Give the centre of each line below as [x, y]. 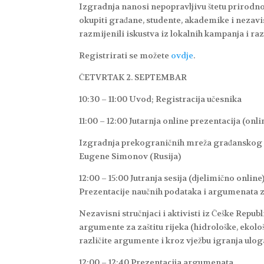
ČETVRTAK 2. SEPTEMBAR [133, 77]
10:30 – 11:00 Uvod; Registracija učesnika [161, 99]
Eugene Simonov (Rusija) [130, 156]
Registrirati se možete [125, 56]
